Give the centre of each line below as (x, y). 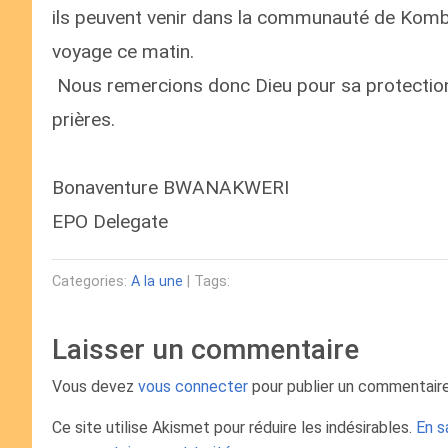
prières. (83, 119)
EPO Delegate (110, 221)
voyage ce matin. (123, 51)
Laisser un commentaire (205, 349)
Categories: (91, 281)
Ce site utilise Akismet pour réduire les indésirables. (234, 427)
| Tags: (206, 281)
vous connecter (193, 386)
